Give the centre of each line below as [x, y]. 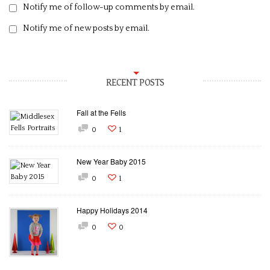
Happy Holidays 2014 [112, 210]
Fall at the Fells [101, 113]
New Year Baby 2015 [111, 162]
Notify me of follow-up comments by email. [109, 7]
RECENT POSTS [135, 83]
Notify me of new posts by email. [86, 28]
